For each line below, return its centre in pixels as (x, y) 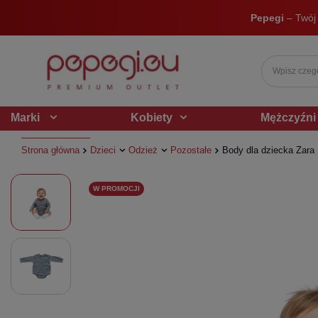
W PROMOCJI (116, 188)
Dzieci (103, 150)
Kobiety (152, 117)
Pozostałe (191, 150)
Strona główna (50, 150)
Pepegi (268, 18)
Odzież (143, 150)
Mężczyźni (288, 117)
